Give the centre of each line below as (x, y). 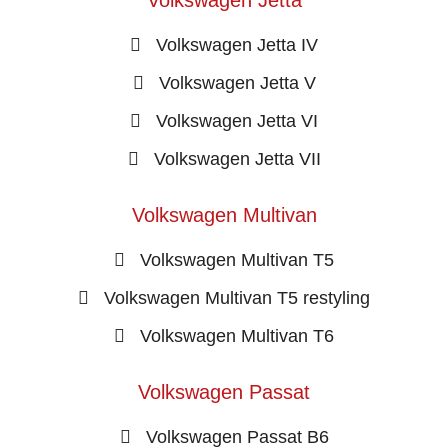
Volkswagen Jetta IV (237, 44)
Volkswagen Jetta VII (237, 158)
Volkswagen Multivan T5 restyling (237, 297)
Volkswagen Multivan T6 (237, 335)
